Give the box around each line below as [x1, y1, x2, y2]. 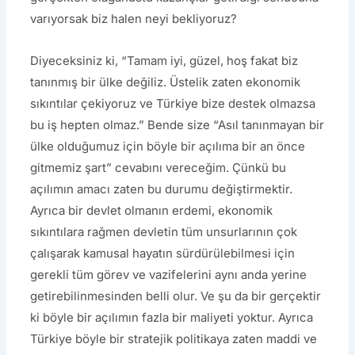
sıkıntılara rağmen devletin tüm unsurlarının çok [30, 224, 298, 240]
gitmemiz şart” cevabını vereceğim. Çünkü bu [30, 160, 287, 176]
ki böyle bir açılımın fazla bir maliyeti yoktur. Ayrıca [30, 310, 314, 326]
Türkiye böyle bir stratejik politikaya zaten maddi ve [30, 331, 318, 347]
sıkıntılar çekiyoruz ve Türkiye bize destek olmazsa [30, 96, 316, 112]
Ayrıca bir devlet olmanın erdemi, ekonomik [30, 203, 273, 219]
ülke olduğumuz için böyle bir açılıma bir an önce [30, 139, 306, 155]
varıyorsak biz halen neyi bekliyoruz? [30, 11, 238, 27]
